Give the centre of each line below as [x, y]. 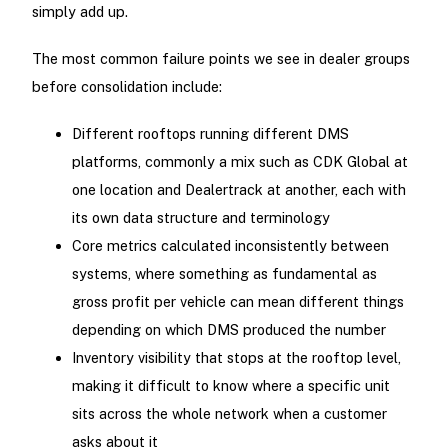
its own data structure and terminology [200, 218]
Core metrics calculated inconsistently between [230, 246]
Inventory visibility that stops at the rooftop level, [236, 358]
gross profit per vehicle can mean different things [237, 302]
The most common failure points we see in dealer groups [220, 59]
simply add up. [79, 12]
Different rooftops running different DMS [210, 134]
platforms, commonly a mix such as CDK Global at [239, 162]
